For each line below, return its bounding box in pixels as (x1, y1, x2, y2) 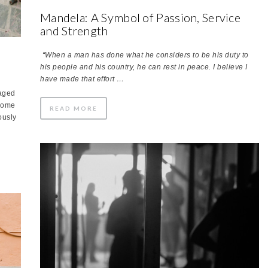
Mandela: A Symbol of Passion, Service (40, 10, 241, 25)
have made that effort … (40, 74, 124, 83)
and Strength (40, 23, 108, 38)
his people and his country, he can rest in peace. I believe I (40, 62, 248, 71)
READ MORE (50, 104, 98, 112)
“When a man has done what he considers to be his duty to (42, 50, 249, 59)
